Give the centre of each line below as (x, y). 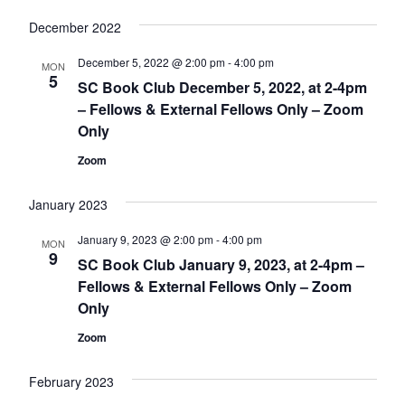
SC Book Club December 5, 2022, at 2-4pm (222, 88)
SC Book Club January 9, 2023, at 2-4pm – (221, 265)
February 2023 (71, 382)
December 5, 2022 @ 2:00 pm (151, 62)
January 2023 (68, 205)
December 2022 (75, 28)
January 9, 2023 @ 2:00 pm (145, 240)
